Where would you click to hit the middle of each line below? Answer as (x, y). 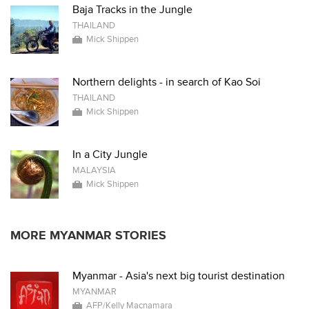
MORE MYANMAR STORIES (88, 236)
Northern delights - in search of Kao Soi (167, 82)
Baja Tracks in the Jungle (132, 10)
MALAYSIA (94, 171)
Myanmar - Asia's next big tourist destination (179, 276)
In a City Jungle (110, 155)
